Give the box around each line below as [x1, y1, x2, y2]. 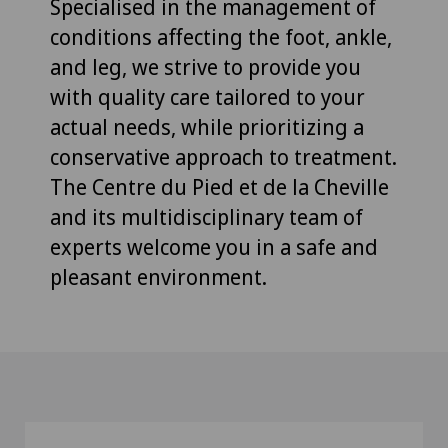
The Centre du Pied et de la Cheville [50, 173, 389, 202]
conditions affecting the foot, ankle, [50, 23, 392, 52]
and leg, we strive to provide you [50, 53, 361, 82]
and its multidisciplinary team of [50, 203, 363, 232]
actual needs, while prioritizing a [50, 113, 364, 142]
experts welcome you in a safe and [50, 233, 378, 262]
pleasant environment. [50, 263, 267, 292]
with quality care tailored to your [50, 83, 365, 112]
